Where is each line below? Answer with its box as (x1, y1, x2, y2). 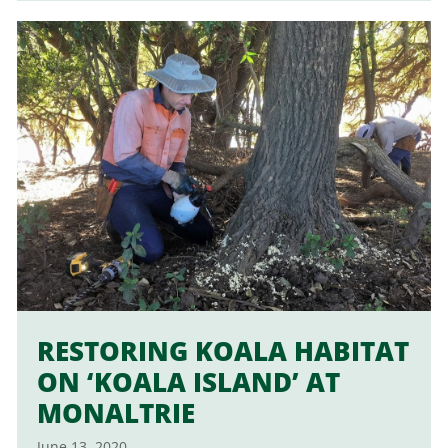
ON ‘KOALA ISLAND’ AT (36, 363, 340, 400)
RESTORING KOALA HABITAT (36, 332, 409, 369)
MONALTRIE (36, 394, 195, 431)
